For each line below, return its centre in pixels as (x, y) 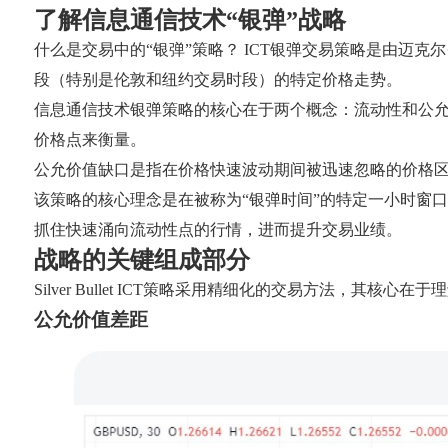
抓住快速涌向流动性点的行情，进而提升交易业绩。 (217, 229)
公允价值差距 (90, 319)
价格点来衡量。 (89, 139)
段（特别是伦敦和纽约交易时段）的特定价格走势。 (217, 79)
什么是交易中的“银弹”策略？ (136, 49)
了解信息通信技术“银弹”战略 (189, 19)
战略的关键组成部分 (141, 259)
